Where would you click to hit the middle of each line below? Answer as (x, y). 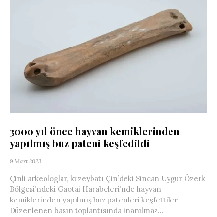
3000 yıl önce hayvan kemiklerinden (95, 131)
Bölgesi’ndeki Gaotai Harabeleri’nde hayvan (85, 189)
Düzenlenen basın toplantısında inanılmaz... (87, 211)
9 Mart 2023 (26, 161)
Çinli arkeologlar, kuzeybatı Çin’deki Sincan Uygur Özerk (108, 179)
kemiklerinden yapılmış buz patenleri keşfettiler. (94, 200)
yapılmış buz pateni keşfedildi (80, 143)
